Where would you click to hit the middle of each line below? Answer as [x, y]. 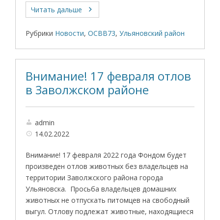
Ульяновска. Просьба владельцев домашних [101, 189]
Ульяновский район [152, 33]
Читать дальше [57, 10]
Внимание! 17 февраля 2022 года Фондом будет [106, 155]
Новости [70, 33]
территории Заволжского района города [95, 178]
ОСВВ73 [102, 33]
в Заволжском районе [87, 90]
